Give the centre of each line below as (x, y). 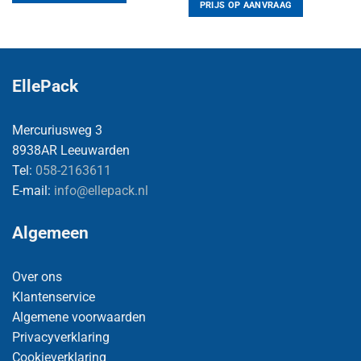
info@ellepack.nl (101, 190)
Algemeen (50, 232)
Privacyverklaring (61, 337)
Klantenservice (54, 297)
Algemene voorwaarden (79, 317)
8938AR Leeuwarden (71, 150)
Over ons (37, 276)
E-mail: (33, 190)
